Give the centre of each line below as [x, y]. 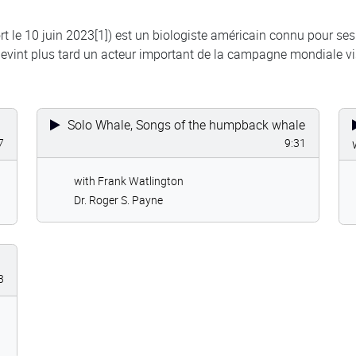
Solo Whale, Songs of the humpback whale [185, 124]
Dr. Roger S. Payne [118, 199]
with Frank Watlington [129, 180]
